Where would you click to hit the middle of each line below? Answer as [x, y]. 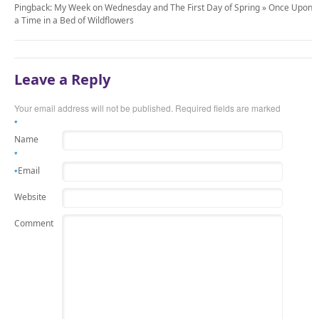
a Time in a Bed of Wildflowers [74, 20]
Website [30, 197]
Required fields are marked [227, 108]
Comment [34, 223]
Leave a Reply [62, 79]
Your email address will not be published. [94, 108]
